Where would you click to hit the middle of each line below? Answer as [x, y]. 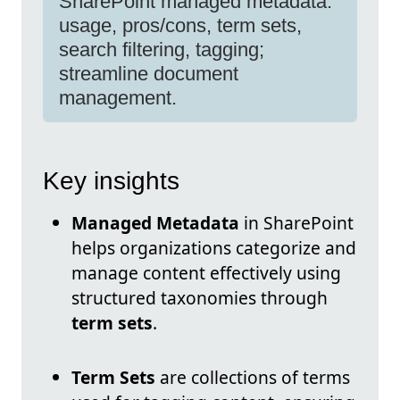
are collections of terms [253, 378]
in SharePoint [296, 223]
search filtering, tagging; [162, 50]
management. [118, 98]
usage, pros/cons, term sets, [180, 25]
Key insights [111, 181]
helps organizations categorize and [214, 248]
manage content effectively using [206, 273]
